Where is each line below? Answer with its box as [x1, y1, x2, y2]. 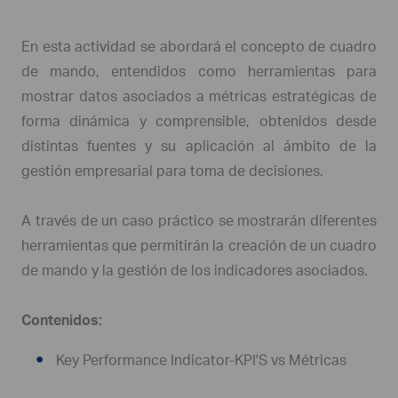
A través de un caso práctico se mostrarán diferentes [21, 211, 377, 229]
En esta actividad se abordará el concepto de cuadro [21, 37, 377, 55]
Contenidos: [21, 311, 102, 329]
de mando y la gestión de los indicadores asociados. [21, 261, 368, 279]
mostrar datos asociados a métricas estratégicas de [21, 87, 377, 105]
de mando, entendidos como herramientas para [21, 62, 377, 80]
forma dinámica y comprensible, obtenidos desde [21, 112, 377, 130]
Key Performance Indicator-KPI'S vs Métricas [56, 351, 346, 369]
